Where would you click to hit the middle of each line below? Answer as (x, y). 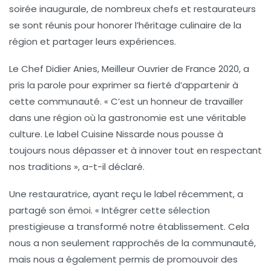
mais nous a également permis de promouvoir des (123, 260)
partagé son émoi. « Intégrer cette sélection (109, 211)
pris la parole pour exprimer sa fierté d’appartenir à (124, 85)
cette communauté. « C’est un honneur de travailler (126, 102)
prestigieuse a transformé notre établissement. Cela (129, 227)
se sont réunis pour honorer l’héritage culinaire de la (125, 25)
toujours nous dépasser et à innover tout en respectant (135, 151)
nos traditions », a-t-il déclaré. (77, 167)
